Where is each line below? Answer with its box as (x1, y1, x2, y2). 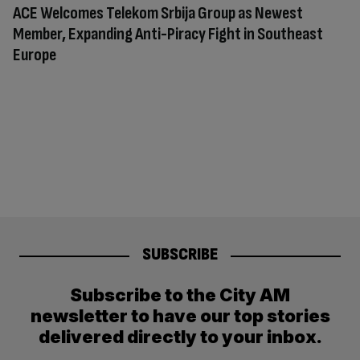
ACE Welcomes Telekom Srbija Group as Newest (13, 2, 303, 24)
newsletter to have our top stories (30, 305, 330, 327)
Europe (13, 43, 56, 66)
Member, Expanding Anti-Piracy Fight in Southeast (13, 22, 323, 45)
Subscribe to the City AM (70, 284, 290, 306)
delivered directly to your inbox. (38, 326, 322, 348)
